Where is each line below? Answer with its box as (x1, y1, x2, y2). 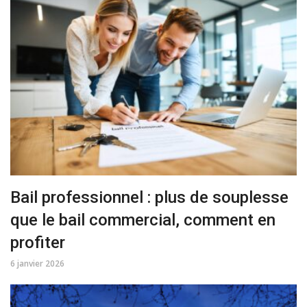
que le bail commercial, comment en (10, 210, 275, 230)
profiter (10, 233, 65, 253)
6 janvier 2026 (10, 258, 64, 270)
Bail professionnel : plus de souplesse (10, 188, 288, 208)
